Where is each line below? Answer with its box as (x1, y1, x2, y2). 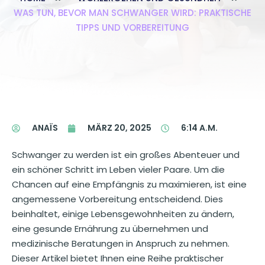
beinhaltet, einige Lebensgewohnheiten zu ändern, (12, 208, 234, 220)
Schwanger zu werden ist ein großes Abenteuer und (12, 148, 240, 161)
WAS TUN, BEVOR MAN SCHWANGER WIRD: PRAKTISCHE (14, 7, 251, 19)
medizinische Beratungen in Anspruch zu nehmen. (12, 237, 230, 250)
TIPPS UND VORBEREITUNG (76, 21, 189, 34)
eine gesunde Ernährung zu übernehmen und (12, 222, 208, 235)
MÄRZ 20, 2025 (88, 122, 151, 134)
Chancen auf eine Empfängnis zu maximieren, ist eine (12, 178, 247, 190)
